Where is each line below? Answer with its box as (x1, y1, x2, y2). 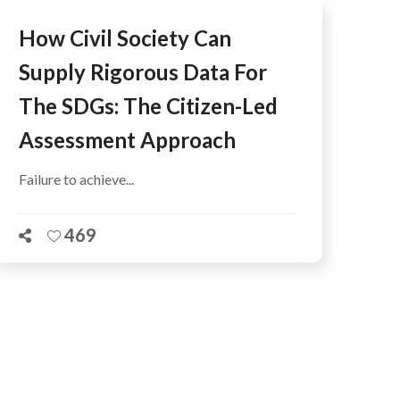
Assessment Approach (19, 127, 236, 153)
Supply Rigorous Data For (19, 59, 267, 85)
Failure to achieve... (19, 171, 134, 187)
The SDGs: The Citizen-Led (19, 93, 278, 119)
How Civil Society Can (19, 25, 231, 51)
